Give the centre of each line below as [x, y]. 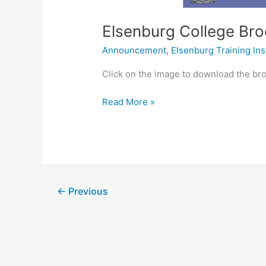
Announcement [134, 50]
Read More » [129, 102]
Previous [87, 191]
